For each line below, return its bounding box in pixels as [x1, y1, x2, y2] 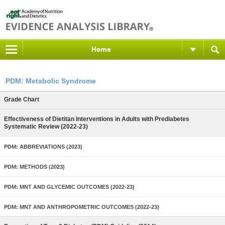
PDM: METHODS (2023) [4, 164, 65, 170]
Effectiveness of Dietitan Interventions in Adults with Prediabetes [4, 116, 189, 123]
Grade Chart [4, 96, 39, 103]
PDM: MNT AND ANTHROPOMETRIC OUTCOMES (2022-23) [4, 204, 159, 210]
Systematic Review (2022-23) [4, 123, 88, 130]
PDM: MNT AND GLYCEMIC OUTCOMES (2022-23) [4, 184, 135, 190]
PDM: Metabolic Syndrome [6, 77, 96, 85]
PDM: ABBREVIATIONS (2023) [4, 144, 82, 150]
